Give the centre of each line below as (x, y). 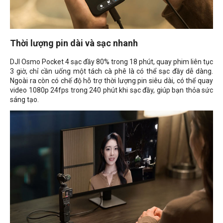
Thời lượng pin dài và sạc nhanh (74, 43)
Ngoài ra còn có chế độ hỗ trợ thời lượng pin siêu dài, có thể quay (111, 81)
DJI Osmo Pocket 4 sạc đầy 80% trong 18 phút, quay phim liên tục (111, 62)
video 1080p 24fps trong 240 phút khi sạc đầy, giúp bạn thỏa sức (111, 90)
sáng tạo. (24, 100)
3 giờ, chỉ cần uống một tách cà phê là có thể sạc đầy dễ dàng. (111, 71)
